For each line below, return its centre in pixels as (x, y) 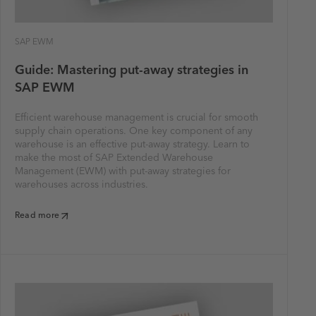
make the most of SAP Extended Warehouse (114, 158)
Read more (37, 216)
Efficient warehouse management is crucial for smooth (136, 118)
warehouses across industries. (81, 185)
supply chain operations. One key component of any (134, 131)
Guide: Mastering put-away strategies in (132, 71)
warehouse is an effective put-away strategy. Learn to (132, 145)
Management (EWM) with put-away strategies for (123, 171)
